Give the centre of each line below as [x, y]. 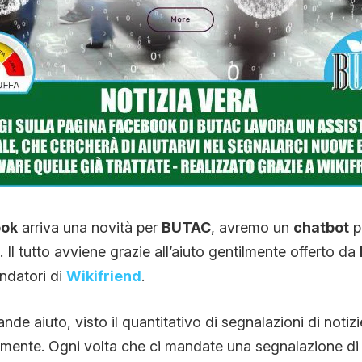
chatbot [321, 227]
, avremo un [252, 227]
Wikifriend [103, 276]
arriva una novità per [89, 227]
